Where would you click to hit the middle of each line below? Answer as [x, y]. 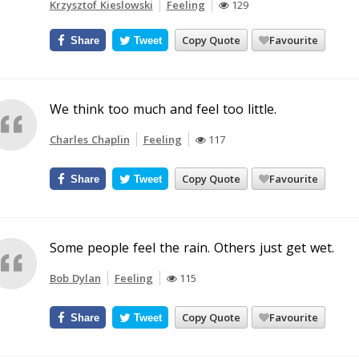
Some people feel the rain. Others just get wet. [192, 248]
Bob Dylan [75, 278]
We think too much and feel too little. [163, 109]
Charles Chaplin [89, 139]
